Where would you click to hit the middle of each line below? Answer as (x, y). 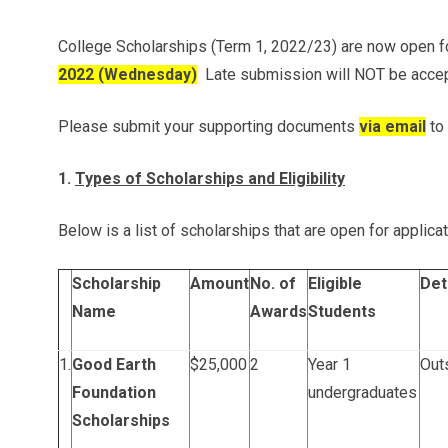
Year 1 (329, 364)
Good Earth (114, 364)
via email (392, 126)
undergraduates (362, 392)
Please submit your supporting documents (208, 126)
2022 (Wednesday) (127, 74)
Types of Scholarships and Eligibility (210, 178)
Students (342, 311)
